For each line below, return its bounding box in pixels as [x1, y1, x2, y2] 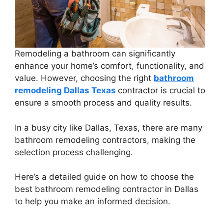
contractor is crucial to [118, 85, 205, 96]
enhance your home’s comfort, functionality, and [15, 61, 204, 71]
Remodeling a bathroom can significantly [15, 49, 175, 59]
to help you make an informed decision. [15, 196, 170, 207]
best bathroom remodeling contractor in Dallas [15, 184, 198, 194]
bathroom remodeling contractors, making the [15, 135, 195, 145]
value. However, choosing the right [15, 73, 154, 83]
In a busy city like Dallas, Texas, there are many [15, 122, 202, 133]
